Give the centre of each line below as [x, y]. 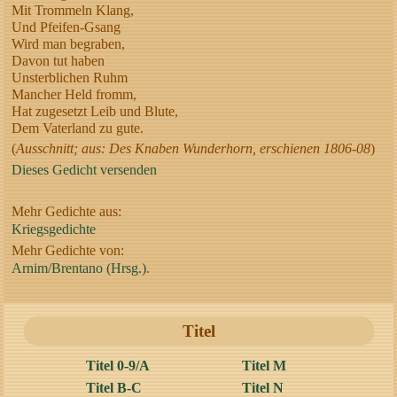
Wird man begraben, [69, 43]
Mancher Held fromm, [74, 94]
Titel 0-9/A [117, 365]
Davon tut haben [58, 60]
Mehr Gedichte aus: [67, 211]
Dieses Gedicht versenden [85, 169]
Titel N [263, 387]
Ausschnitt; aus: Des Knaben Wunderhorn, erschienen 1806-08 [194, 149]
